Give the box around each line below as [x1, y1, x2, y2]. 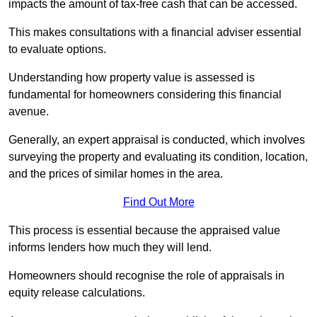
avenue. [8, 105, 49, 117]
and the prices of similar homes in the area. [8, 167, 223, 180]
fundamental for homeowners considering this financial [8, 88, 282, 100]
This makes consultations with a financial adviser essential [8, 25, 301, 38]
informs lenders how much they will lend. [8, 241, 212, 253]
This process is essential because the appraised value [8, 224, 280, 236]
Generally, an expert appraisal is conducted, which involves [8, 133, 305, 146]
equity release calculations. [8, 286, 145, 299]
